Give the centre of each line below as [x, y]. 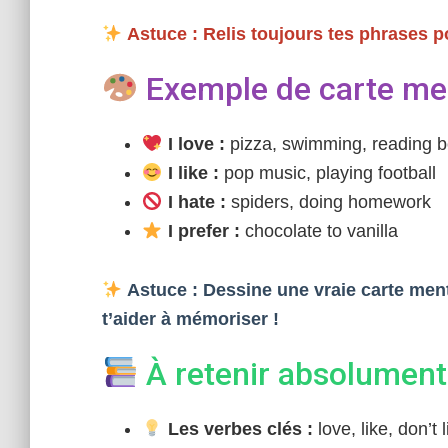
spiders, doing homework [328, 202]
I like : [190, 173]
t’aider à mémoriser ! [190, 319]
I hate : [194, 202]
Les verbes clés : [237, 429]
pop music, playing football [327, 173]
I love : [193, 144]
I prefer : [201, 231]
